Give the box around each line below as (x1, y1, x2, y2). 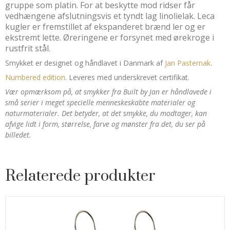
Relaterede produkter (5, 166, 156, 186)
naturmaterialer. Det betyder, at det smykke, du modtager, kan (5, 108, 207, 118)
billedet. (5, 130, 31, 140)
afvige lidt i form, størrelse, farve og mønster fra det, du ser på (5, 119, 205, 129)
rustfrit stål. (5, 43, 50, 54)
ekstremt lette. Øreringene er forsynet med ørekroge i (5, 32, 214, 43)
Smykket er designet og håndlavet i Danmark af (5, 58, 165, 68)
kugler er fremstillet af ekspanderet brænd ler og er (5, 21, 205, 32)
